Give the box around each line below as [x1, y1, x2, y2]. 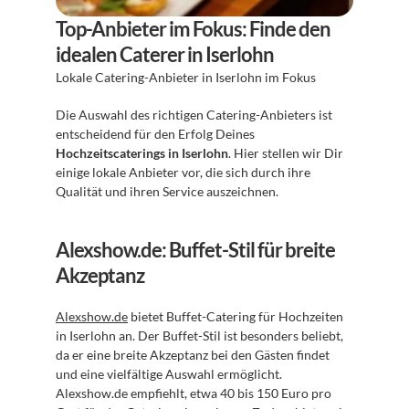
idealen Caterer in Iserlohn [56, 42, 274, 67]
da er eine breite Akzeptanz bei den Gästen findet [56, 347, 330, 362]
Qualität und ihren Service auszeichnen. [56, 184, 278, 199]
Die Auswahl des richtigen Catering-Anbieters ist [56, 107, 332, 122]
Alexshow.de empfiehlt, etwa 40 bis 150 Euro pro [56, 385, 331, 401]
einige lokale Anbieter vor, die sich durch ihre [56, 164, 310, 180]
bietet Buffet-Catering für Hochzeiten [128, 309, 343, 324]
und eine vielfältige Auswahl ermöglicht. [56, 366, 282, 382]
